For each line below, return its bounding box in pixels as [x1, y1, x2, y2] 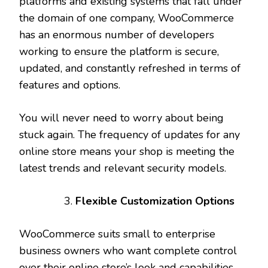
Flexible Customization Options [75, 193, 234, 208]
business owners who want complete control [19, 243, 237, 258]
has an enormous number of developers [19, 27, 214, 42]
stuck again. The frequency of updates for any [19, 127, 240, 142]
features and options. [19, 77, 120, 92]
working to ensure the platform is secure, [19, 44, 219, 59]
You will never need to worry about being [19, 110, 224, 125]
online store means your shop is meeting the [19, 144, 234, 159]
